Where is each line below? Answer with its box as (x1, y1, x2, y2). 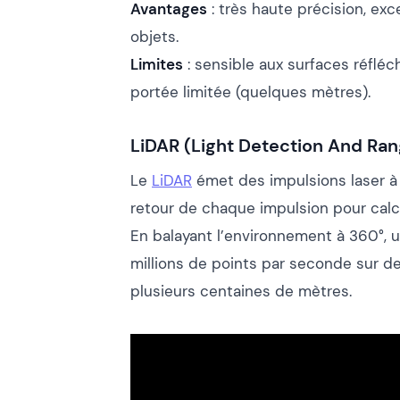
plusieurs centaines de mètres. (130, 280, 352, 301)
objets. (130, 26, 179, 46)
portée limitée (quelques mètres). (130, 81, 371, 102)
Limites (130, 54, 183, 74)
